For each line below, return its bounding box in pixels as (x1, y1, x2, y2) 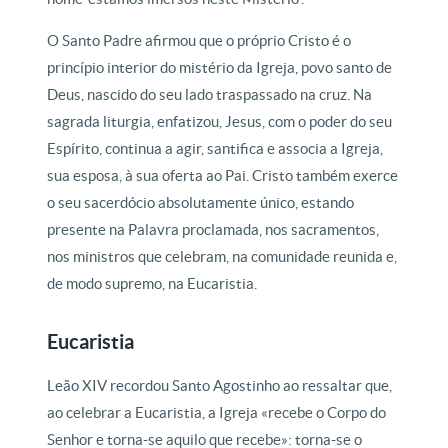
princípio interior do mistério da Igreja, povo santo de (47, 59, 393, 77)
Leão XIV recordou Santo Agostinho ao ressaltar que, (47, 377, 393, 395)
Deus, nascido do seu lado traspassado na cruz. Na (47, 86, 373, 104)
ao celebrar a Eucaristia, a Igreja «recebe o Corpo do (47, 404, 387, 422)
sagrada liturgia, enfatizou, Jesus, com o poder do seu (47, 113, 393, 131)
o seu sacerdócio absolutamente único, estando (47, 194, 355, 212)
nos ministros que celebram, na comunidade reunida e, (47, 248, 398, 266)
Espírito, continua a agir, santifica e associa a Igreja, (47, 140, 384, 158)
